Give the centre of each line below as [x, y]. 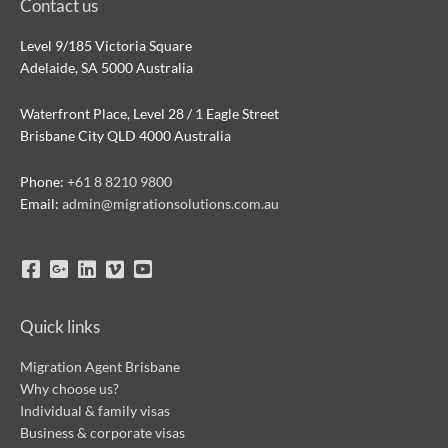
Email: [41, 203]
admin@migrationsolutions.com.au [170, 203]
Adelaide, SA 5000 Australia [106, 68]
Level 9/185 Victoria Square [106, 46]
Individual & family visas [95, 410]
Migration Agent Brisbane [100, 366]
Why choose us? [69, 388]
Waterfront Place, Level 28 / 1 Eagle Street [149, 114]
